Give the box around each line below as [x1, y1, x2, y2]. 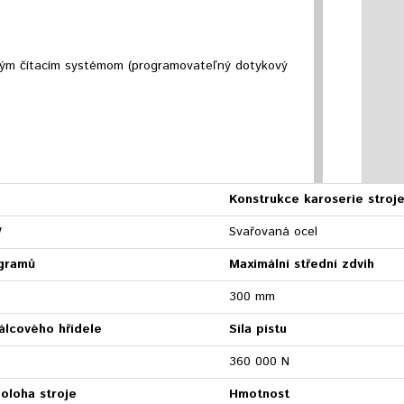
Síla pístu [229, 320, 288, 338]
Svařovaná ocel [229, 223, 318, 241]
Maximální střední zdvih [229, 255, 375, 273]
